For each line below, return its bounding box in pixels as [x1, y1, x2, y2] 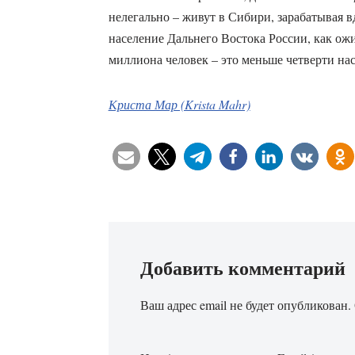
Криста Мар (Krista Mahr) [108, 96, 250, 113]
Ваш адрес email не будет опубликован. [139, 296, 351, 314]
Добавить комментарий [139, 254, 345, 282]
